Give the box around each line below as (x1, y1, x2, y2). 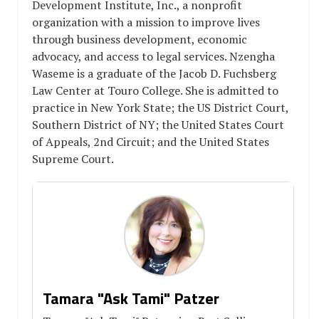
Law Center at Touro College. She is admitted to (32, 83, 278, 99)
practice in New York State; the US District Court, (32, 100, 288, 116)
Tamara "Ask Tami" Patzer (43, 286, 219, 311)
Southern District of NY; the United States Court (32, 117, 284, 133)
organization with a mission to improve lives (32, 14, 260, 31)
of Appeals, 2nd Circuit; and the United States (32, 134, 269, 150)
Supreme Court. (32, 151, 114, 167)
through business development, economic (32, 31, 247, 48)
